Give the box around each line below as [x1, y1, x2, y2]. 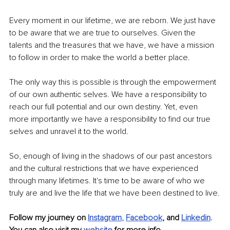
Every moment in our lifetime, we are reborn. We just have [9, 15, 218, 26]
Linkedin [181, 212, 210, 223]
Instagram [88, 212, 122, 223]
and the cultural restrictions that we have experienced [9, 163, 200, 174]
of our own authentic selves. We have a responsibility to [9, 89, 209, 100]
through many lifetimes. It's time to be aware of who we [9, 175, 207, 186]
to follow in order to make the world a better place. [9, 52, 192, 63]
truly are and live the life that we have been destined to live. [9, 187, 220, 198]
